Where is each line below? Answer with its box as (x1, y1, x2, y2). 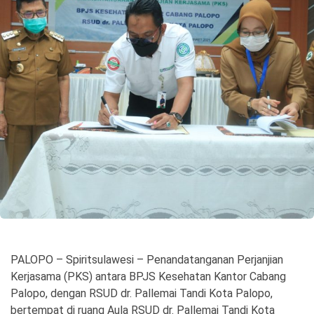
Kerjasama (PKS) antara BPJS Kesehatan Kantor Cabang (11, 270, 286, 284)
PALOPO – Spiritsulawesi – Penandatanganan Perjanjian (11, 253, 283, 267)
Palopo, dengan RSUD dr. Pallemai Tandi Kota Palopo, (11, 287, 273, 301)
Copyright (14, 62, 57, 74)
